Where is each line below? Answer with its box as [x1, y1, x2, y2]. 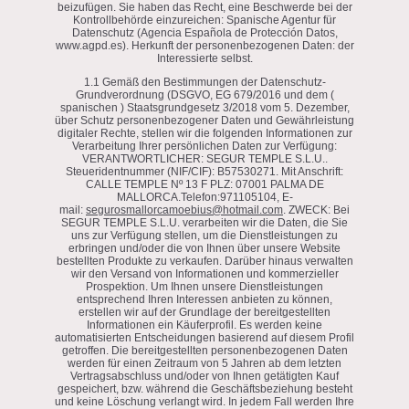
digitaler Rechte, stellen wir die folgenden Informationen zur [57, 126, 352, 140]
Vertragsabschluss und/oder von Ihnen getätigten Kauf [70, 369, 339, 383]
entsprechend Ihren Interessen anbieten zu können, [77, 292, 332, 306]
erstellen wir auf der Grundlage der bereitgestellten [79, 305, 330, 319]
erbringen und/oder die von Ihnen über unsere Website [68, 241, 341, 255]
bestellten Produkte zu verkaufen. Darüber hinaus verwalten [56, 254, 353, 267]
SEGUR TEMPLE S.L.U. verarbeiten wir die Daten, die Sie [61, 215, 348, 229]
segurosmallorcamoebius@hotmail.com [86, 203, 283, 216]
